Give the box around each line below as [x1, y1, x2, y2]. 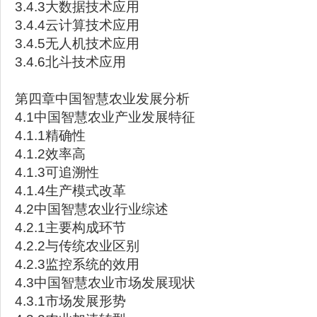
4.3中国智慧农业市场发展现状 [15, 275, 195, 290]
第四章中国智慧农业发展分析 [15, 91, 190, 106]
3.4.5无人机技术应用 [15, 36, 139, 51]
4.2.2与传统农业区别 [15, 238, 139, 253]
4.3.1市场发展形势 [15, 294, 126, 309]
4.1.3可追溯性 [15, 165, 99, 180]
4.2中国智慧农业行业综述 [15, 202, 168, 217]
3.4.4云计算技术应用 [15, 18, 139, 33]
